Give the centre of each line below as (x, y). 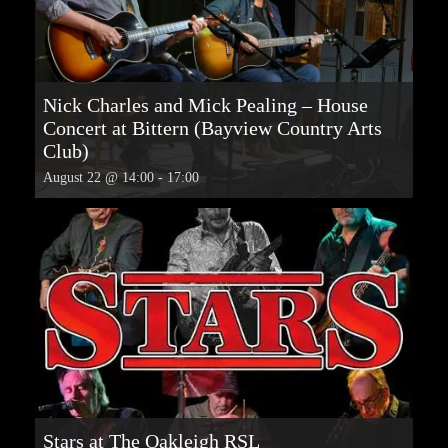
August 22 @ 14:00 (98, 177)
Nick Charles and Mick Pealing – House (205, 104)
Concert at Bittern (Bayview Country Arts (212, 127)
